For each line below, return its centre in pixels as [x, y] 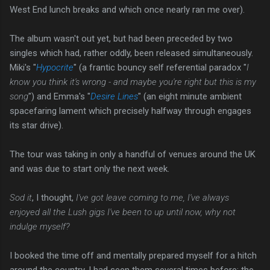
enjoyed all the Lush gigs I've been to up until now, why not [123, 212]
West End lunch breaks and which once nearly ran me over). [127, 10]
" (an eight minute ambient [190, 97]
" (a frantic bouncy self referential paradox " [160, 68]
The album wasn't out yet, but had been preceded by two [121, 39]
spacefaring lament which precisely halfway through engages [130, 111]
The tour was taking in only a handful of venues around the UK [133, 155]
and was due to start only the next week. [89, 169]
